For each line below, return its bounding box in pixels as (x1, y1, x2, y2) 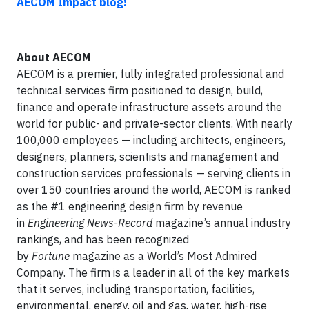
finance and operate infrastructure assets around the (17, 100, 282, 114)
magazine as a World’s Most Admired (72, 249, 257, 263)
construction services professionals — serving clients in (17, 166, 290, 180)
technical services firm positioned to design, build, (17, 83, 263, 97)
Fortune (32, 249, 72, 263)
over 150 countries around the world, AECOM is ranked (17, 183, 290, 197)
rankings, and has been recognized (17, 232, 189, 246)
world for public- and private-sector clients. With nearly (17, 117, 292, 130)
